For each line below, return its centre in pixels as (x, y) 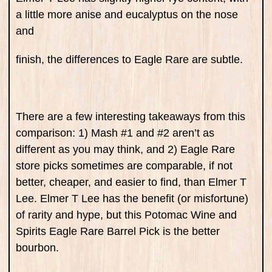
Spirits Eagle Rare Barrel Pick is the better (118, 232)
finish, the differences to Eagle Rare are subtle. (129, 60)
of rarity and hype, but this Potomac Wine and (126, 215)
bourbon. (37, 248)
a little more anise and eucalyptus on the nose (127, 15)
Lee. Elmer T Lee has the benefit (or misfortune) (132, 199)
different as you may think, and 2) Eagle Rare (125, 150)
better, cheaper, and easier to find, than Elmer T (131, 182)
